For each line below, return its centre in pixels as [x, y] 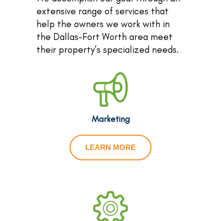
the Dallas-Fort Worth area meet [105, 37]
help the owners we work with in [103, 24]
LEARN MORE [110, 147]
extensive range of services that [103, 11]
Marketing [110, 119]
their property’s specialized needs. [108, 49]
